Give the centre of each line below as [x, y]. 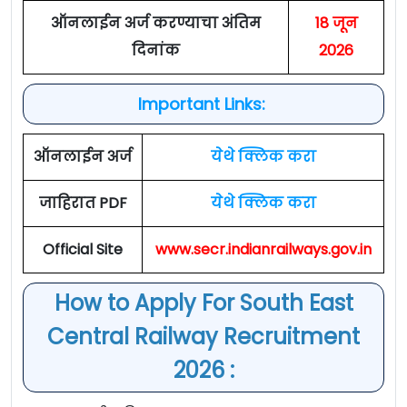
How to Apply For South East [203, 303]
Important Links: [203, 104]
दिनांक [156, 51]
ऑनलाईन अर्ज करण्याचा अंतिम [156, 24]
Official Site [83, 250]
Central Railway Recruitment [203, 337]
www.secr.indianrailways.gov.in [263, 250]
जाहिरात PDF [83, 203]
